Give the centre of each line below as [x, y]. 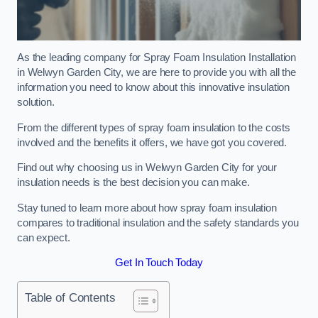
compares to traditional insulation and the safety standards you [158, 223]
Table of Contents [70, 297]
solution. [36, 103]
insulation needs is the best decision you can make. [133, 183]
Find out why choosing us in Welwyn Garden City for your [147, 168]
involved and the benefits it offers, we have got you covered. [152, 142]
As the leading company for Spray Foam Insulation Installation [157, 58]
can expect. [44, 237]
